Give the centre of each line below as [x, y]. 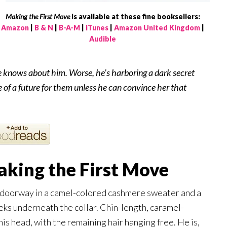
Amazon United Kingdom [157, 28]
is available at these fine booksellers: [135, 17]
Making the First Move [37, 17]
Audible [103, 39]
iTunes [97, 28]
